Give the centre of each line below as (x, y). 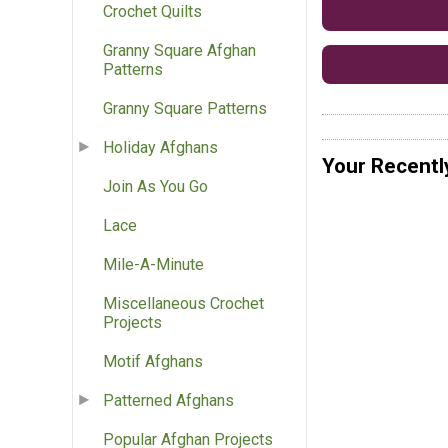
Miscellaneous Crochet (183, 304)
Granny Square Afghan (179, 51)
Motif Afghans (153, 362)
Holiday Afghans (160, 148)
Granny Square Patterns (185, 109)
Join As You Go (155, 187)
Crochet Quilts (152, 12)
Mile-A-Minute (153, 265)
